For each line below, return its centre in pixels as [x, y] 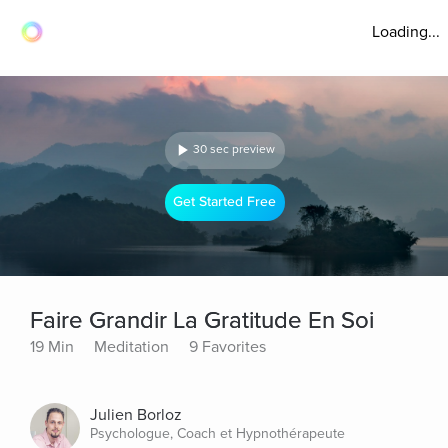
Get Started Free [225, 202]
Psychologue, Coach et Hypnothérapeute [217, 433]
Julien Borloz [136, 415]
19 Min [52, 347]
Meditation [131, 347]
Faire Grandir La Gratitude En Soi [202, 320]
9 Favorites [227, 347]
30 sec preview [234, 149]
